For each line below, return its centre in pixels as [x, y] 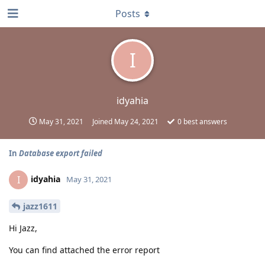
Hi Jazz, [23, 228]
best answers [204, 122]
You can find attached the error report [84, 250]
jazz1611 [40, 206]
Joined [103, 122]
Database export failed [61, 153]
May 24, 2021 [136, 122]
